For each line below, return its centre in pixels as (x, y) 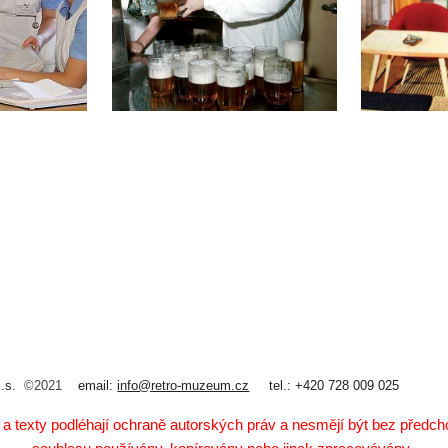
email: (98, 385)
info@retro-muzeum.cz (183, 385)
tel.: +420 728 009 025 (326, 385)
